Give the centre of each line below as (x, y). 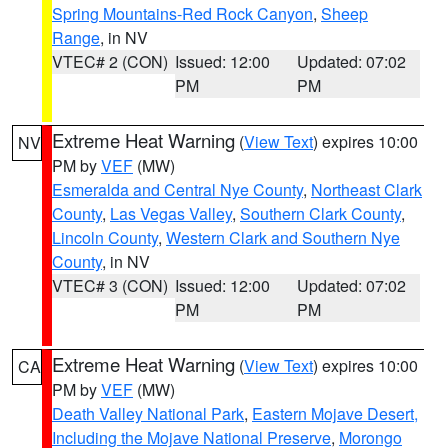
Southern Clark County (320, 213)
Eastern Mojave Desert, (335, 413)
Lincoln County (105, 237)
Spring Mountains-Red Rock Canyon (182, 13)
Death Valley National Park (148, 413)
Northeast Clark (366, 189)
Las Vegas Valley (171, 213)
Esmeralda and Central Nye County (177, 189)
